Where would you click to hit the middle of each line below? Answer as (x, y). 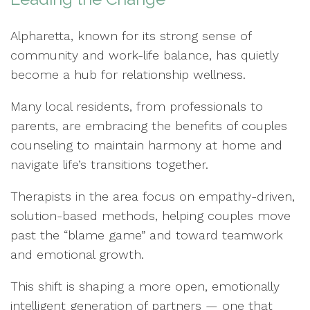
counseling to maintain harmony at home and (146, 145)
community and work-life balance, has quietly (145, 55)
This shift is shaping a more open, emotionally (145, 286)
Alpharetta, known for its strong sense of (131, 35)
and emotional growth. (77, 254)
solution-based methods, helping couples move (151, 215)
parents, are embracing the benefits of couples (149, 125)
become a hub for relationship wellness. (128, 74)
